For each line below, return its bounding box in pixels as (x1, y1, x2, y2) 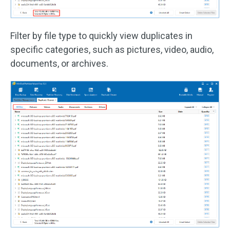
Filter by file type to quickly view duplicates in (10, 30, 193, 42)
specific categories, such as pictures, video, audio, (10, 44, 214, 55)
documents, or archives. (10, 58, 108, 69)
